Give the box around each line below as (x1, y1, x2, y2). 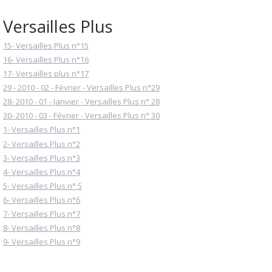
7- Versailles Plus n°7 (3, 208, 80, 220)
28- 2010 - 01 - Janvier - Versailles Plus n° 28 (3, 96, 160, 107)
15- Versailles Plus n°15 (3, 39, 89, 51)
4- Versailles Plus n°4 (3, 166, 80, 177)
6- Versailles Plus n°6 (3, 194, 80, 206)
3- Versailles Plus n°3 (3, 152, 80, 163)
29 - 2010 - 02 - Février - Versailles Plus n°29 (3, 82, 160, 93)
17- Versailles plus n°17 (3, 67, 89, 79)
